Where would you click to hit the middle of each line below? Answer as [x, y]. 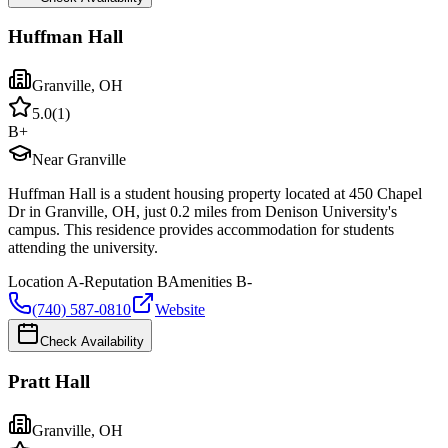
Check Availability [92, 342]
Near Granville [79, 160]
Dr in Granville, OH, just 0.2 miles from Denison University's [202, 212]
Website [180, 310]
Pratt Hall [49, 381]
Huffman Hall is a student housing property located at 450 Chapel [215, 194]
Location [36, 282]
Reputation [118, 282]
